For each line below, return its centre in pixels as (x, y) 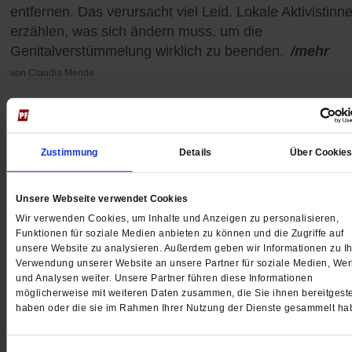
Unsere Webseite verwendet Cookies (102, 199)
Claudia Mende (61, 73)
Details (195, 153)
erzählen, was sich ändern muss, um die (136, 32)
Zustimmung (70, 153)
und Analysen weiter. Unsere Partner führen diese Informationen (164, 279)
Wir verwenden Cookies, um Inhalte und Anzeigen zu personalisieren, (177, 219)
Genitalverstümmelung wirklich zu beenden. (147, 51)
